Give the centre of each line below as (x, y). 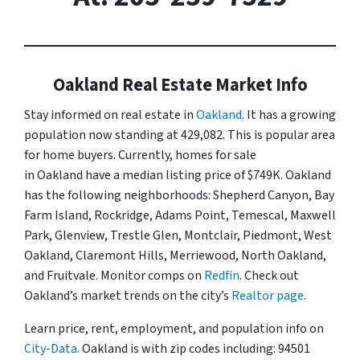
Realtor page (268, 295)
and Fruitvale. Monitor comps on (114, 275)
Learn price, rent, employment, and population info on (174, 328)
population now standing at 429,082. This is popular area (180, 135)
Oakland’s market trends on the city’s (128, 295)
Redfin (222, 275)
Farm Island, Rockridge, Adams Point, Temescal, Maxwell (180, 215)
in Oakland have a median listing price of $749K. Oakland (178, 175)
